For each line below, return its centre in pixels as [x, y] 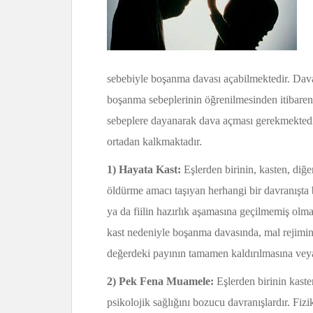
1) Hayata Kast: [144, 169]
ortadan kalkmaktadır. [154, 141]
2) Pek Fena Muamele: [160, 281]
